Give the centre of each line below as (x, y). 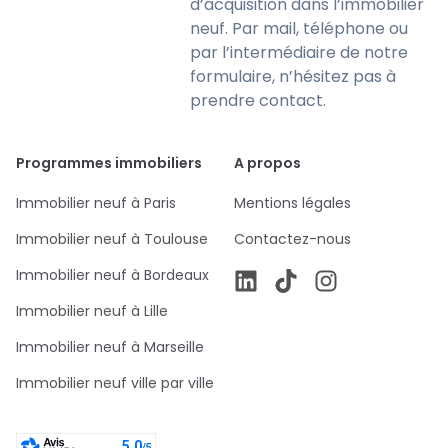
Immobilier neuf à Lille (92, 311)
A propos (267, 163)
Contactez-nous (292, 239)
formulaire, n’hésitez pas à (293, 76)
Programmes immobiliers (109, 163)
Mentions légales (292, 203)
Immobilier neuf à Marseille (110, 347)
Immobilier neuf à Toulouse (112, 239)
